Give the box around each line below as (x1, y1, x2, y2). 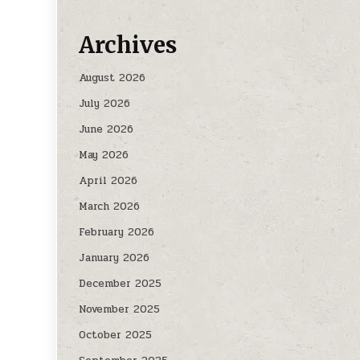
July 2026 (79, 96, 131, 112)
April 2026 (79, 173, 138, 190)
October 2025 (79, 327, 153, 344)
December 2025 (79, 276, 162, 292)
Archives (79, 31, 178, 60)
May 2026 (79, 147, 129, 164)
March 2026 (79, 198, 141, 215)
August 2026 (79, 70, 146, 87)
